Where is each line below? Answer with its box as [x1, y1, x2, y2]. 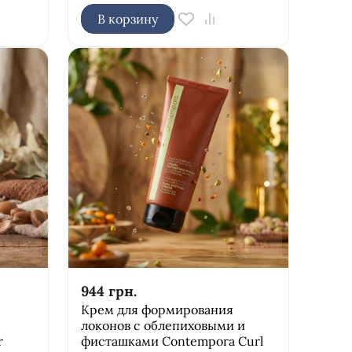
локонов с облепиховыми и [80, 317, 245, 333]
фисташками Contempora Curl [80, 332, 263, 349]
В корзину [97, 10, 158, 27]
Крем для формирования [80, 301, 233, 317]
